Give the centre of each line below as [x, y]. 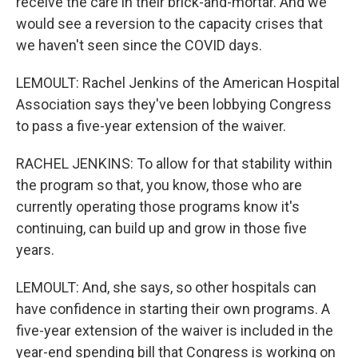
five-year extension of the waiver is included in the [175, 330]
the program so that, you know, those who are [159, 185]
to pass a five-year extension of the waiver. [151, 126]
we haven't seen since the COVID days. [139, 45]
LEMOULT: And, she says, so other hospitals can [166, 287]
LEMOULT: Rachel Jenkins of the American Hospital [178, 83]
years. [35, 250]
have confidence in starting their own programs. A [173, 309]
